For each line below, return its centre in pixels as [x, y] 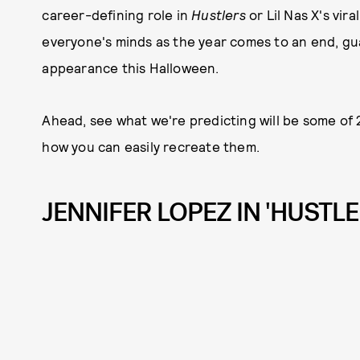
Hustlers [219, 14]
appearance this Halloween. [131, 67]
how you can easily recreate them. [151, 146]
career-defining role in [117, 14]
